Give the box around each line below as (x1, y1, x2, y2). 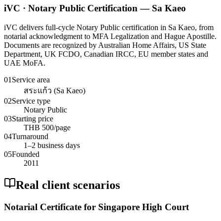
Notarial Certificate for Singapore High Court (4, 202, 189, 213)
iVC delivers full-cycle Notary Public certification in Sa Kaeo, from (4, 23, 214, 32)
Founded (12, 149, 39, 158)
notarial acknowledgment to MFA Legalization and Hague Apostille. (4, 32, 217, 40)
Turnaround (12, 132, 48, 141)
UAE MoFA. (4, 58, 45, 67)
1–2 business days (24, 141, 80, 149)
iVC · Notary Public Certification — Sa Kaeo (4, 2, 186, 13)
